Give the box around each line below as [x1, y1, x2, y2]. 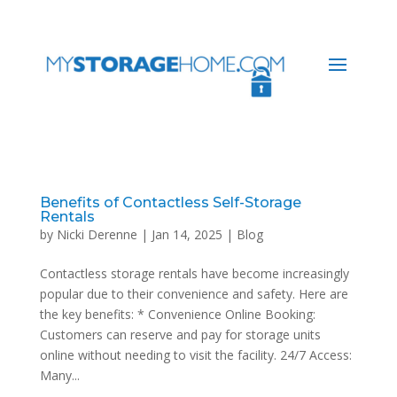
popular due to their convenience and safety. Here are [39, 284, 348, 302]
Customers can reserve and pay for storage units [39, 325, 321, 343]
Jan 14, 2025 [151, 225, 222, 243]
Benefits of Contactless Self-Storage [39, 193, 301, 211]
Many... [39, 366, 80, 384]
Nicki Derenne [56, 225, 137, 243]
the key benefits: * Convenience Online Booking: [39, 305, 315, 323]
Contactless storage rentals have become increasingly [39, 264, 349, 282]
